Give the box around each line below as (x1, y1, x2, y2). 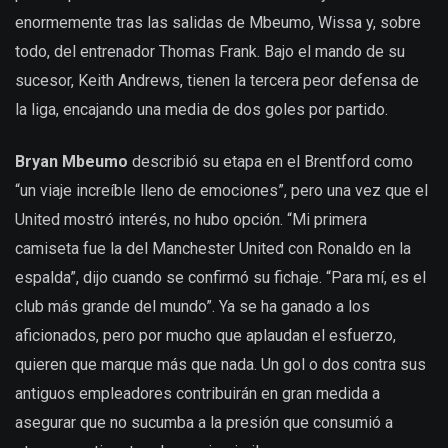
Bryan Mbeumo (15, 151, 128, 171)
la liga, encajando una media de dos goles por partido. (15, 99, 388, 119)
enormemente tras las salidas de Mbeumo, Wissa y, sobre (15, 12, 421, 32)
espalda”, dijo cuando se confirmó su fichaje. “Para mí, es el (15, 267, 426, 287)
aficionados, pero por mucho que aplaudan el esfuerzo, (15, 325, 396, 345)
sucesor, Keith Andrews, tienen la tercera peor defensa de (15, 70, 419, 90)
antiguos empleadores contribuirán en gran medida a (15, 383, 380, 403)
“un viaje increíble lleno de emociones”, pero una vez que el (15, 180, 428, 200)
